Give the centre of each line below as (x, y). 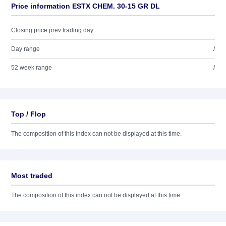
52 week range (32, 68)
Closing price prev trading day (52, 30)
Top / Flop (29, 114)
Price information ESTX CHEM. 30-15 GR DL (86, 6)
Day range (25, 49)
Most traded (32, 176)
